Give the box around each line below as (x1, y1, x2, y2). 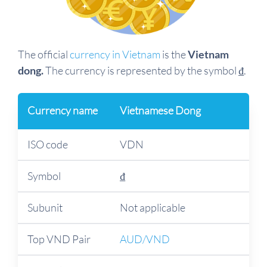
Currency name (27, 103, 98, 117)
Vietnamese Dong (120, 103, 201, 117)
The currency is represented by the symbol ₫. (44, 63, 246, 77)
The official (18, 47, 70, 61)
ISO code (27, 137, 68, 151)
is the (160, 47, 188, 61)
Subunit (27, 200, 63, 214)
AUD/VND (120, 232, 170, 246)
